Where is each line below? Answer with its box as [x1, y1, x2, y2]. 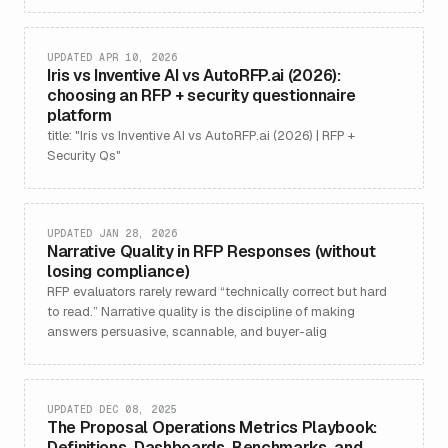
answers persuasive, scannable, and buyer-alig [47, 323, 327, 340]
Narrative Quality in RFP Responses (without [47, 241, 376, 262]
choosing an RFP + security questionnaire [47, 85, 356, 106]
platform [47, 105, 112, 126]
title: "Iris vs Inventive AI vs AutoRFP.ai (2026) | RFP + [47, 127, 355, 144]
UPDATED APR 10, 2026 [47, 51, 177, 64]
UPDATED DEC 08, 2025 [47, 403, 177, 416]
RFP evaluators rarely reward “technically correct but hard [47, 283, 387, 300]
